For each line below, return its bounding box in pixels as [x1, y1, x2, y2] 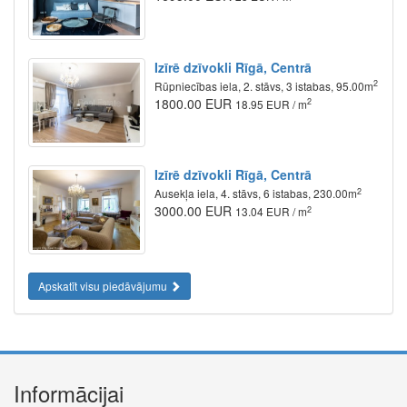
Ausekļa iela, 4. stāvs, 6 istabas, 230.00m [154, 185, 357, 202]
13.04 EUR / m [234, 203, 307, 220]
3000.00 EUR [154, 202, 235, 221]
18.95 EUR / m [234, 95, 307, 112]
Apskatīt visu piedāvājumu [38, 278, 170, 294]
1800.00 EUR [154, 94, 235, 113]
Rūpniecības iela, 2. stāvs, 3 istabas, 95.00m [154, 77, 373, 94]
